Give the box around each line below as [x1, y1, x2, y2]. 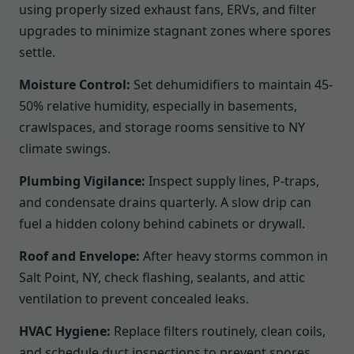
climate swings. [19, 140, 111, 157]
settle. [19, 43, 55, 61]
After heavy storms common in [140, 247, 328, 265]
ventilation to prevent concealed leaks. [19, 290, 249, 307]
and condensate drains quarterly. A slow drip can [19, 194, 311, 211]
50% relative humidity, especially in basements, [19, 97, 297, 115]
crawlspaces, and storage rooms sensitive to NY [19, 119, 305, 136]
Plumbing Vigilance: [19, 172, 145, 190]
